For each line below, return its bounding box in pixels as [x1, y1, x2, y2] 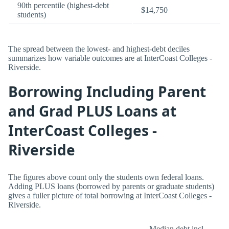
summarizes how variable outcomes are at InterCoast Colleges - [8, 53, 212, 62]
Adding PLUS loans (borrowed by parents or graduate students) [8, 181, 214, 191]
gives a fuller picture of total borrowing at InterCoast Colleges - [8, 191, 212, 200]
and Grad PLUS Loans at [8, 101, 176, 121]
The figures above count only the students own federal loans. [8, 172, 204, 181]
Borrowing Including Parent [8, 82, 206, 102]
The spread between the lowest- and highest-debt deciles [8, 44, 190, 53]
